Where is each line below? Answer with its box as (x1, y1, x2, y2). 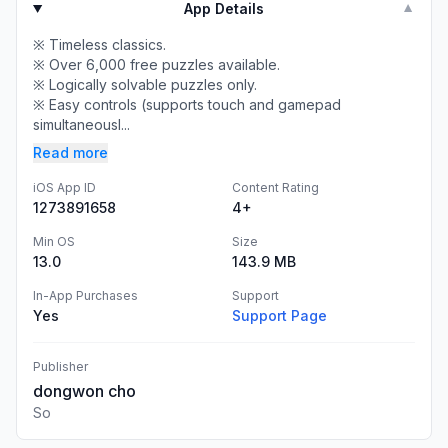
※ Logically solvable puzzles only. (33, 76, 257, 93)
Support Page (232, 307, 327, 324)
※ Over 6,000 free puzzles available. (33, 56, 280, 73)
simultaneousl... (33, 116, 130, 133)
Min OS (33, 234, 75, 249)
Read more (33, 144, 108, 161)
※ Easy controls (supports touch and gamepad (33, 96, 341, 113)
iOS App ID (33, 180, 96, 195)
